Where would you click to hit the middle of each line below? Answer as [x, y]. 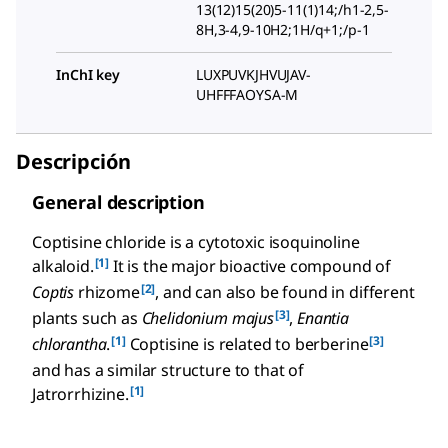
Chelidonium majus [207, 318]
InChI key [88, 74]
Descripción [74, 161]
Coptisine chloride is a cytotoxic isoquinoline [196, 242]
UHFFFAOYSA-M [247, 94]
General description [118, 202]
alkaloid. [63, 266]
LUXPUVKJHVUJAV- [253, 74]
